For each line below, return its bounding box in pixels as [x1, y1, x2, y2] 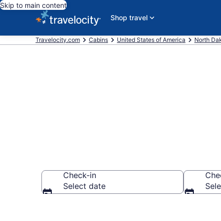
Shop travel [110, 13, 147, 22]
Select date [63, 181, 106, 191]
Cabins [89, 36, 108, 43]
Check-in [63, 170, 96, 180]
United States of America [117, 36, 185, 43]
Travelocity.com [36, 36, 80, 43]
